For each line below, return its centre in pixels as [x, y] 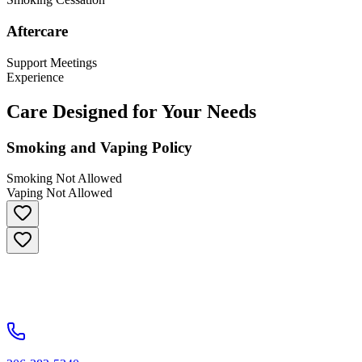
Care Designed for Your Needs [131, 111]
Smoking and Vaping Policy [99, 147]
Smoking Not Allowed [64, 179]
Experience [35, 77]
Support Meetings [52, 62]
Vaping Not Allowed [59, 193]
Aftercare [37, 32]
